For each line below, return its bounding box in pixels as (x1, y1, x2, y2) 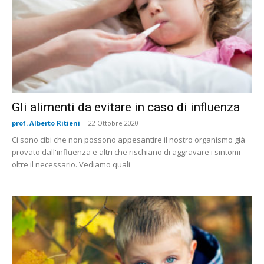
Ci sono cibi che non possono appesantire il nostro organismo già (12, 134, 245, 146)
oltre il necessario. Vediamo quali (12, 159, 130, 170)
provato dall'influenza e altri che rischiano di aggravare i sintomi (12, 147, 240, 158)
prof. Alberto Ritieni (12, 118, 80, 128)
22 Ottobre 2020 (88, 118, 138, 128)
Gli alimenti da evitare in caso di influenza (12, 100, 240, 115)
